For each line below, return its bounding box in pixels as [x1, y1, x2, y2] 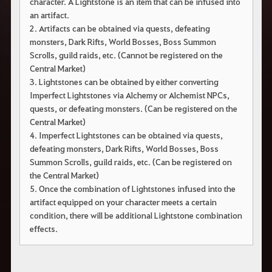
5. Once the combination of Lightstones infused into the [29, 183, 236, 194]
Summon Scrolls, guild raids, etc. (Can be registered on [29, 156, 232, 168]
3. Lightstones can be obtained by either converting [29, 76, 219, 87]
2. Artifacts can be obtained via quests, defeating [29, 22, 210, 34]
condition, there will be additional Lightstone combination [29, 209, 242, 221]
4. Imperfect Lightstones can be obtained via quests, [29, 129, 223, 141]
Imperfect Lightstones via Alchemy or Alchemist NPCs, [29, 89, 229, 101]
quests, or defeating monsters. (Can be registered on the [29, 103, 237, 114]
